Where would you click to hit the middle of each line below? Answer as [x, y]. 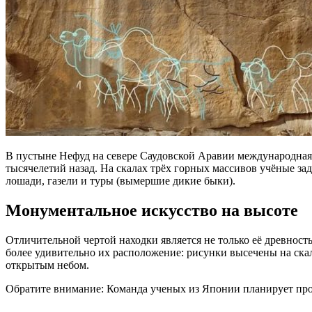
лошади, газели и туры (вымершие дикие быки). [120, 180]
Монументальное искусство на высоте [152, 210]
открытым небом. [47, 265]
